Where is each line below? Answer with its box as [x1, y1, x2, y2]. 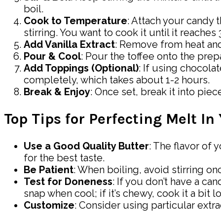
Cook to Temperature [24, 14, 127, 27]
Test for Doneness [24, 175, 112, 187]
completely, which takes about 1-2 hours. [24, 74, 210, 86]
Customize [24, 199, 74, 211]
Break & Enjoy [24, 85, 90, 98]
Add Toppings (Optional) [24, 62, 139, 74]
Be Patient [24, 163, 74, 176]
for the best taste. [24, 151, 105, 164]
